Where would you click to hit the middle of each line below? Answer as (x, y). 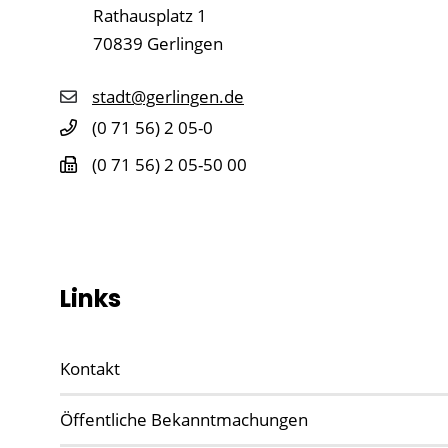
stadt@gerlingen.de (168, 96)
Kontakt (90, 368)
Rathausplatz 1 (150, 16)
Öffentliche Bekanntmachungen (184, 419)
